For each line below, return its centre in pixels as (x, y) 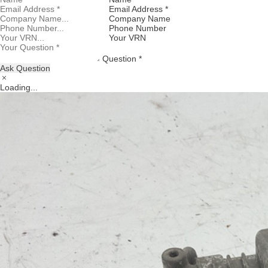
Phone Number (138, 28)
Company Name (140, 18)
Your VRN (127, 37)
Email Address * (138, 9)
